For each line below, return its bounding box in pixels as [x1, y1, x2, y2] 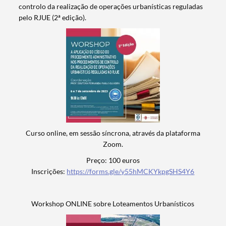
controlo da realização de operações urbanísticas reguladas [19, 2, 203, 11]
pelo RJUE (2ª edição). [19, 13, 87, 22]
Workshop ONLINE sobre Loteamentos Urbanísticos [31, 199, 195, 208]
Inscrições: [31, 166, 67, 176]
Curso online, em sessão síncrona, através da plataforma [25, 128, 200, 137]
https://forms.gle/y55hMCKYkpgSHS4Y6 [67, 166, 195, 176]
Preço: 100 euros [86, 155, 140, 164]
